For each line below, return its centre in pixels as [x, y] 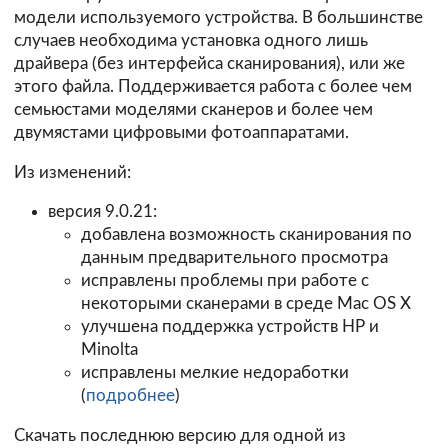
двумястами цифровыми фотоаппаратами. [181, 132]
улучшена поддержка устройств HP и [230, 327]
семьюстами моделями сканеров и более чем [193, 109]
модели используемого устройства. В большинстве [218, 17]
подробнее [131, 396]
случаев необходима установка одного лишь [191, 40]
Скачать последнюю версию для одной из [180, 436]
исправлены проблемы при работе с [225, 281]
